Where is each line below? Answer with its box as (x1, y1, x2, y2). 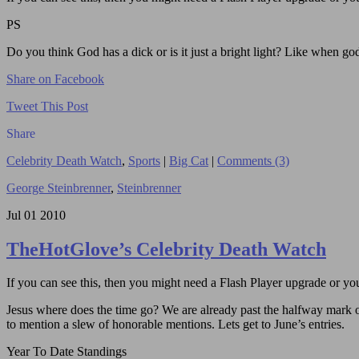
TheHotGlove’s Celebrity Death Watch (6, 238, 326, 260)
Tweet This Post (6, 99, 88, 113)
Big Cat (169, 153, 208, 167)
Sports (128, 153, 160, 167)
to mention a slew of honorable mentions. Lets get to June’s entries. (6, 317, 345, 332)
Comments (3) (217, 153, 289, 167)
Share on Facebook (6, 71, 104, 86)
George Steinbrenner (6, 180, 111, 195)
